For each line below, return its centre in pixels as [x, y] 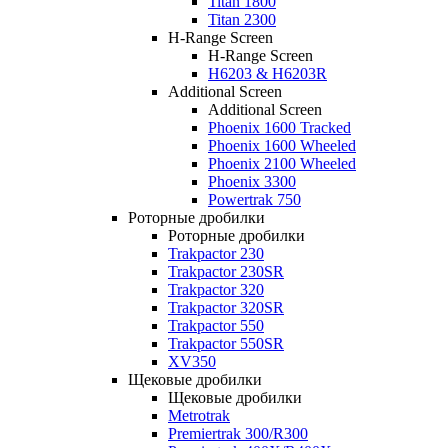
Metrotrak [199, 415]
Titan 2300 [242, 19]
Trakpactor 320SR [226, 307]
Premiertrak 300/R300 [238, 433]
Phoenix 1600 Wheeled [282, 145]
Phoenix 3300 [252, 181]
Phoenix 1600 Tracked [279, 127]
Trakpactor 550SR [226, 343]
